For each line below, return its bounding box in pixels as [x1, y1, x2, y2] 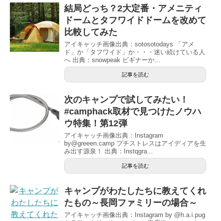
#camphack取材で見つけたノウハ [64, 106, 201, 116]
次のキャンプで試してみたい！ [64, 94, 188, 105]
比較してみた [64, 27, 117, 37]
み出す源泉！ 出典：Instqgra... [64, 147, 153, 155]
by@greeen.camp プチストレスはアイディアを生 [64, 139, 206, 147]
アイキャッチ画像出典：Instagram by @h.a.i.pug [64, 211, 205, 219]
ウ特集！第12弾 [64, 118, 127, 128]
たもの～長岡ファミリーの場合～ [64, 197, 197, 208]
